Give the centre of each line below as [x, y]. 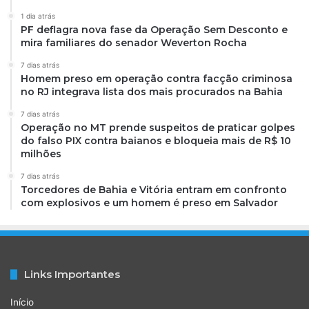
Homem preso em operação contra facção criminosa [157, 79]
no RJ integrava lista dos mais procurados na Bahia [152, 92]
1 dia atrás [38, 16]
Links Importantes [72, 275]
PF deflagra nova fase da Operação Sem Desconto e [154, 30]
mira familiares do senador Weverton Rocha [134, 43]
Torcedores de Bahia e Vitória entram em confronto [154, 190]
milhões [41, 154]
